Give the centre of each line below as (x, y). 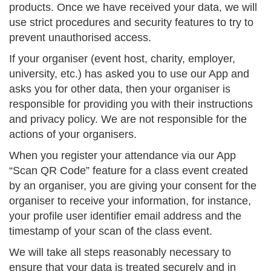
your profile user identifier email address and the (125, 216)
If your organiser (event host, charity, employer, (122, 58)
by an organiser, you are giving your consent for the (133, 185)
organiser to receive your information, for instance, (130, 201)
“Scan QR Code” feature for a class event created (129, 170)
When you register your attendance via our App (122, 155)
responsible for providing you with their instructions (131, 104)
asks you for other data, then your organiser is (120, 89)
